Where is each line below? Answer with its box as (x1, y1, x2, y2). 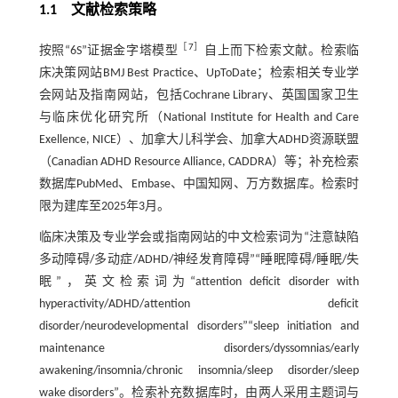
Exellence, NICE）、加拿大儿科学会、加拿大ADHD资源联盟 (38, 133, 360, 147)
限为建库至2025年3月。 (38, 200, 170, 213)
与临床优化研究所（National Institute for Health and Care (38, 111, 360, 124)
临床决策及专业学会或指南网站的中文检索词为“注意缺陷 (38, 231, 360, 244)
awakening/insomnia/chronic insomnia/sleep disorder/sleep (38, 364, 360, 378)
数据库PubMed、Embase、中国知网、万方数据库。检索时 (38, 178, 360, 191)
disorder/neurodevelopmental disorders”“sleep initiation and (38, 320, 360, 333)
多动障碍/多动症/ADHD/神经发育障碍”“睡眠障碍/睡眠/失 (38, 253, 360, 267)
